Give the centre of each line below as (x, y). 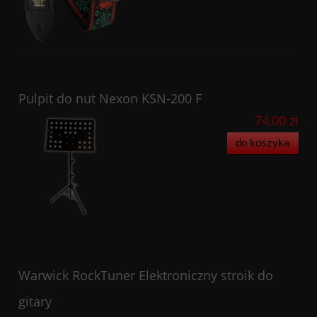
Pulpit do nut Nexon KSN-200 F (110, 98)
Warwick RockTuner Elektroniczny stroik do (146, 275)
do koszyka (263, 143)
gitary (35, 301)
